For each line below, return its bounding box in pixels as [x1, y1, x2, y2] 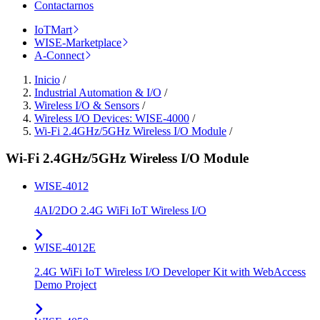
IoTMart [34, 23, 72, 36]
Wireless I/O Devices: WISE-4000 [34, 111, 189, 124]
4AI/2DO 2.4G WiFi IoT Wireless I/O [34, 204, 206, 217]
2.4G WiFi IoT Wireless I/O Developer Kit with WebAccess [34, 266, 306, 279]
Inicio [34, 73, 60, 86]
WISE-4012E [34, 241, 96, 254]
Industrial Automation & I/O [34, 86, 161, 99]
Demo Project [34, 279, 96, 291]
